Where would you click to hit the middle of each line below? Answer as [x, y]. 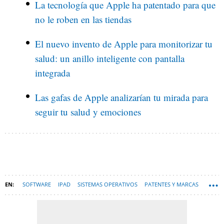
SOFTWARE [37, 184]
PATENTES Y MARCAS [171, 184]
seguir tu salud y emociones [88, 111]
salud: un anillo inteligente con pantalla [110, 58]
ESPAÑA [19, 201]
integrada [52, 72]
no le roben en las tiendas [83, 19]
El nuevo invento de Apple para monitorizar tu [124, 43]
